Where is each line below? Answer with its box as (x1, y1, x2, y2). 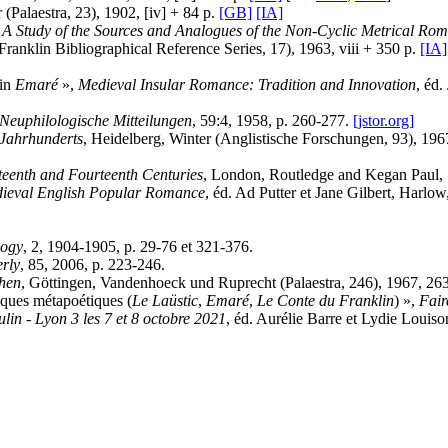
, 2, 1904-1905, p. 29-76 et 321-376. (23, 238, 253, 256)
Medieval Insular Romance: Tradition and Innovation (78, 76, 416, 94)
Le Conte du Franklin (257, 292, 394, 310)
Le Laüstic (132, 292, 198, 310)
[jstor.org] (353, 112, 414, 130)
